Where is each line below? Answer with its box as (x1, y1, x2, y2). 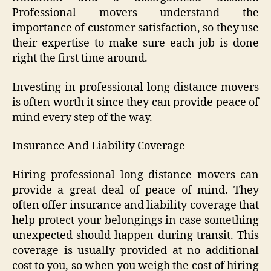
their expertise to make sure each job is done (12, 36, 259, 51)
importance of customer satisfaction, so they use (12, 21, 259, 36)
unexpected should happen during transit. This (12, 228, 259, 243)
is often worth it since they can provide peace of (12, 95, 259, 109)
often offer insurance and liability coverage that (12, 198, 259, 212)
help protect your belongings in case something (12, 213, 259, 227)
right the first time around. (12, 51, 148, 66)
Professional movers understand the (12, 6, 259, 21)
